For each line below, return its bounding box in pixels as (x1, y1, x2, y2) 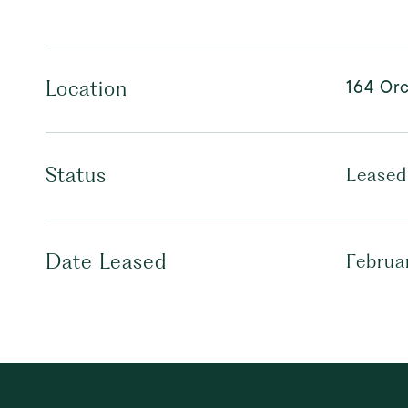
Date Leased (46, 250, 167, 273)
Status (46, 163, 107, 187)
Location (46, 76, 127, 100)
